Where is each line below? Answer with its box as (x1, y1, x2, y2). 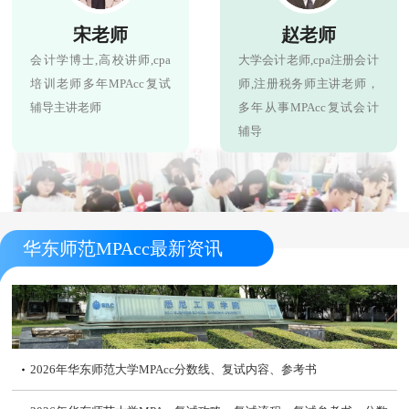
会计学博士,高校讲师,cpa (30, 53, 172, 68)
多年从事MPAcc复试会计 (237, 100, 379, 115)
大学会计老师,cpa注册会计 (237, 53, 379, 68)
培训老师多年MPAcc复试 (30, 77, 172, 91)
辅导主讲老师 (30, 100, 102, 115)
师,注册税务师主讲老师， (237, 77, 379, 91)
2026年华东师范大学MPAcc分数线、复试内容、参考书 (30, 362, 318, 376)
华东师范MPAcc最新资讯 (23, 238, 223, 259)
